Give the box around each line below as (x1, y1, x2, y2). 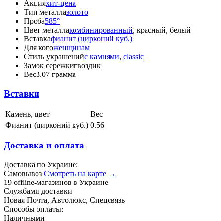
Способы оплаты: (4, 205, 63, 214)
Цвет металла (24, 26, 69, 35)
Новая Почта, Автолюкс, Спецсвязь (4, 196, 125, 205)
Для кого (24, 43, 53, 52)
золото (66, 8, 88, 17)
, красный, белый (133, 26, 191, 35)
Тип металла (24, 8, 66, 17)
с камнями (84, 52, 119, 61)
